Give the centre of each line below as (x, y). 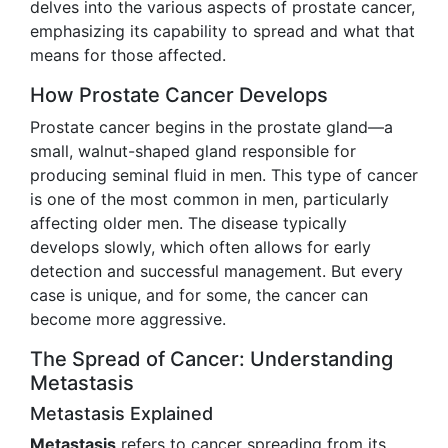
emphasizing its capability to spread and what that (222, 31)
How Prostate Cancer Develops (179, 95)
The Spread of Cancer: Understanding (211, 359)
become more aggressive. (128, 319)
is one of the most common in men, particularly (209, 199)
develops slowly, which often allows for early (200, 247)
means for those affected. (128, 55)
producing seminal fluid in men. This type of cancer (224, 175)
